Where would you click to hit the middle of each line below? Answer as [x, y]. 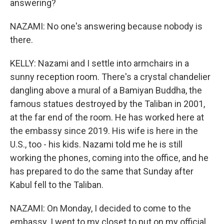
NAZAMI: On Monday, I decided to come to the [100, 208]
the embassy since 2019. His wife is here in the [104, 131]
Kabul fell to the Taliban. [57, 185]
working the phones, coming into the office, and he [109, 158]
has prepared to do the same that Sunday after [102, 171]
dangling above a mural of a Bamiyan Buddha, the [106, 90]
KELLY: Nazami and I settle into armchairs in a [99, 63]
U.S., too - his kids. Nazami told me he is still [96, 144]
